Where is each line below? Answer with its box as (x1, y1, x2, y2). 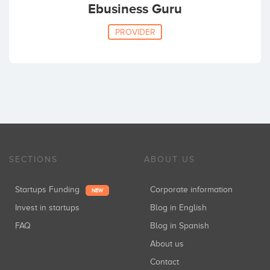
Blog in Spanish (155, 221, 209, 230)
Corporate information (155, 184, 233, 194)
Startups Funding (20, 184, 80, 194)
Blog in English (155, 202, 207, 212)
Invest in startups (17, 202, 80, 212)
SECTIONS (9, 154, 58, 164)
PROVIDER (115, 27, 155, 37)
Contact (155, 257, 179, 266)
